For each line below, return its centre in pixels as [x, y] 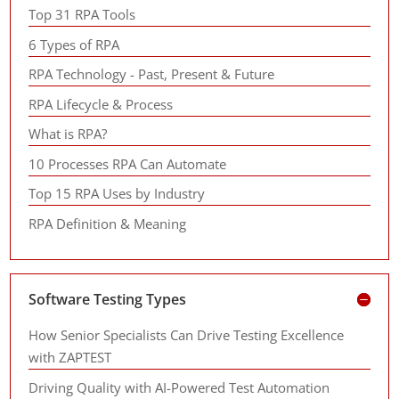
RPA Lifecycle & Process [101, 104]
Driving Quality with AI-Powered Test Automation [179, 387]
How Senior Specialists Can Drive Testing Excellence [187, 335]
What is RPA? [68, 134]
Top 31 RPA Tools [82, 14]
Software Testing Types [108, 299]
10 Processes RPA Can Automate [128, 163]
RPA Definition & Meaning [108, 223]
